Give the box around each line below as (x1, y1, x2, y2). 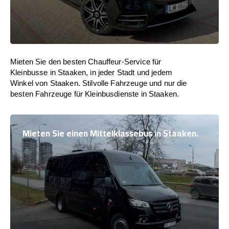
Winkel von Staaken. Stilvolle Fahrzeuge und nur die (10, 79, 187, 87)
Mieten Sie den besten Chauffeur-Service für (10, 57, 162, 66)
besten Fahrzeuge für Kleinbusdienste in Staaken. (10, 89, 179, 98)
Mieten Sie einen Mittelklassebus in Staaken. (22, 125, 198, 142)
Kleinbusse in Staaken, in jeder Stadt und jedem (10, 68, 173, 77)
